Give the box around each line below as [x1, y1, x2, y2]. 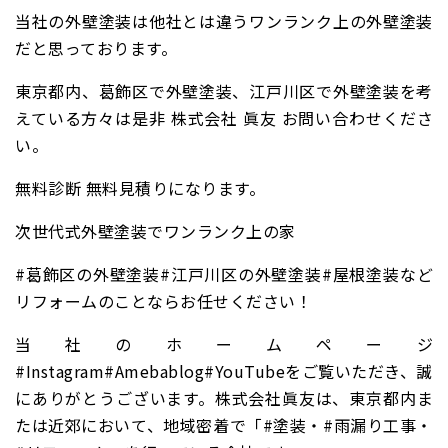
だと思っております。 [15, 36, 177, 60]
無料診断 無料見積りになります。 [15, 176, 265, 200]
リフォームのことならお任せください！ [15, 289, 312, 313]
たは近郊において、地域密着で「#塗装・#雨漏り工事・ [15, 413, 433, 437]
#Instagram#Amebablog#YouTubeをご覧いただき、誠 [15, 359, 433, 383]
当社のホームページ [15, 332, 433, 356]
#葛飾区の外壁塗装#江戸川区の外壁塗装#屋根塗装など [15, 262, 433, 286]
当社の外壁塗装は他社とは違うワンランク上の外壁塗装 [15, 9, 433, 33]
